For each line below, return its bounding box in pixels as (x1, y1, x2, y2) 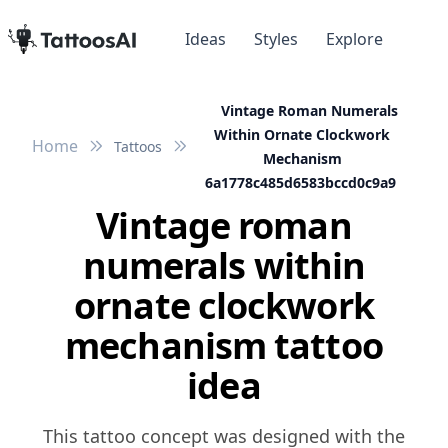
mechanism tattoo (65, 321, 383, 371)
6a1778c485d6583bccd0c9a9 (204, 173, 396, 193)
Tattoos (114, 137, 162, 157)
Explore (326, 28, 383, 51)
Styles (254, 28, 298, 51)
